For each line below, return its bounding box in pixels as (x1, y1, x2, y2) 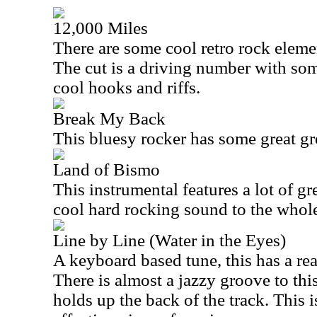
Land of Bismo (53, 160, 160, 179)
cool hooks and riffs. (53, 78, 200, 97)
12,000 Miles (53, 18, 148, 38)
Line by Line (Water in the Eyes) (53, 231, 286, 250)
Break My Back (53, 109, 166, 128)
